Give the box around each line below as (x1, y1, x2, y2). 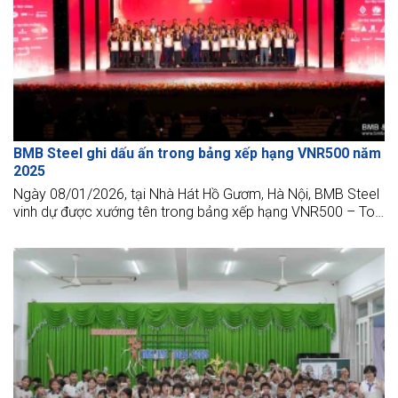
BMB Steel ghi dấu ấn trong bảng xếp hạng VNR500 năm (13, 145, 381, 163)
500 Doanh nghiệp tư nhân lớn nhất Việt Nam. (13, 221, 289, 239)
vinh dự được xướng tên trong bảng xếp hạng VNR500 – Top (13, 203, 383, 221)
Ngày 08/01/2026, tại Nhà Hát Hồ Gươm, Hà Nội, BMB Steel (13, 186, 379, 203)
